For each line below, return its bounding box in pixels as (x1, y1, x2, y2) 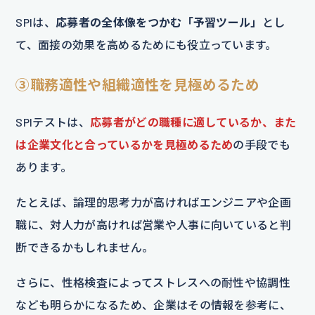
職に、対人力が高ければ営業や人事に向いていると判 (15, 218, 292, 232)
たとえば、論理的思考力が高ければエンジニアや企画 (15, 195, 292, 210)
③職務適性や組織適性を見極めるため (15, 76, 260, 94)
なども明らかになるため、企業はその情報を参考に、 (15, 298, 292, 312)
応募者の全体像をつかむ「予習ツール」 (56, 15, 262, 30)
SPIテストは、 (15, 115, 90, 129)
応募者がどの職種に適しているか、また (89, 115, 297, 129)
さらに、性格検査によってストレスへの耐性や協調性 (15, 276, 291, 290)
